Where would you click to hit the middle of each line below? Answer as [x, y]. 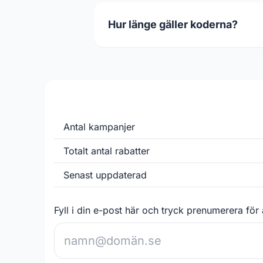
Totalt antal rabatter [107, 151]
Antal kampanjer [99, 127]
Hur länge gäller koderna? [173, 25]
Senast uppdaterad [105, 175]
